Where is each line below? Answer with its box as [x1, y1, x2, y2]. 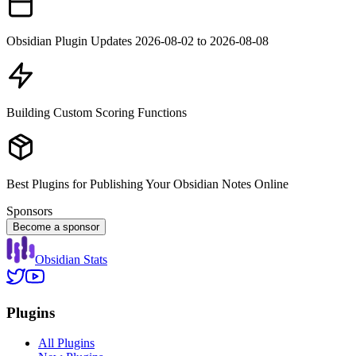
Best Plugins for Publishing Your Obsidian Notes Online [6, 176, 288, 191]
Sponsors [6, 203, 52, 218]
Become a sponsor [13, 220, 99, 233]
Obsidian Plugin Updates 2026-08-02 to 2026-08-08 [6, 33, 269, 48]
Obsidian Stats [35, 252, 107, 266]
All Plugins [38, 336, 95, 350]
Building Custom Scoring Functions [6, 105, 187, 119]
